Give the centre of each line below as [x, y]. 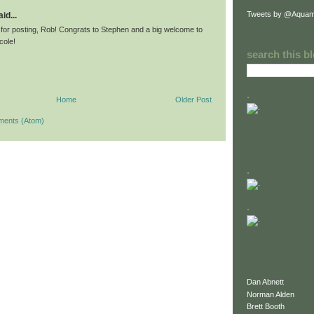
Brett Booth [266, 307]
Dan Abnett [265, 282]
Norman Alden [271, 294]
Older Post [193, 100]
